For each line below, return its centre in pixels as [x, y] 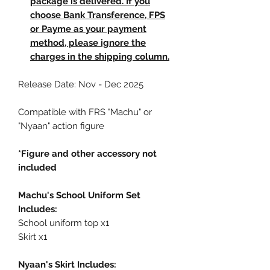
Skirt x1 [33, 237]
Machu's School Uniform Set [79, 196]
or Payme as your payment [88, 29]
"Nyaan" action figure [61, 126]
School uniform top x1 [64, 223]
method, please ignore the [88, 43]
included [37, 168]
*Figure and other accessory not [87, 154]
